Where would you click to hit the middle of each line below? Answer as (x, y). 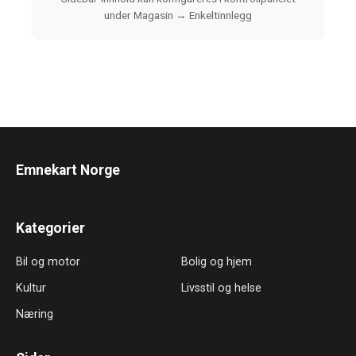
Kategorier (50, 228)
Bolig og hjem (217, 261)
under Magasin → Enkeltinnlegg (178, 15)
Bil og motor (48, 261)
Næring (35, 314)
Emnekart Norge (68, 170)
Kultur (31, 288)
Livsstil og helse (221, 288)
